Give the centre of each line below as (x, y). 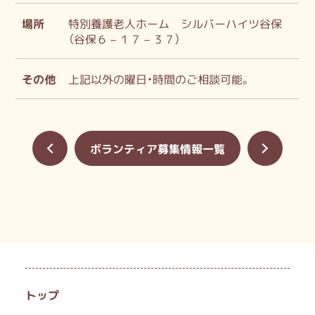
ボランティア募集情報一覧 (157, 149)
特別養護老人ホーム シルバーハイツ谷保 (175, 23)
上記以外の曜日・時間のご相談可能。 (160, 78)
